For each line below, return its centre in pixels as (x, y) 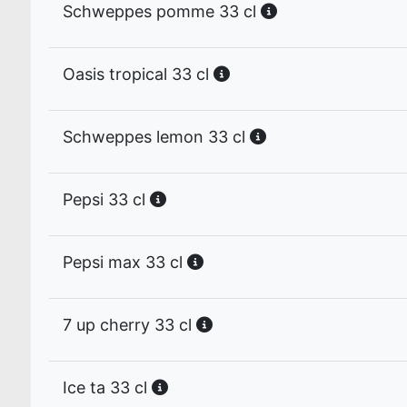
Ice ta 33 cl (107, 387)
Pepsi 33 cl (106, 199)
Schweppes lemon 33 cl (156, 137)
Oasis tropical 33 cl (138, 74)
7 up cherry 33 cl (129, 325)
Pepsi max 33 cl (125, 262)
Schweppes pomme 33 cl (162, 11)
